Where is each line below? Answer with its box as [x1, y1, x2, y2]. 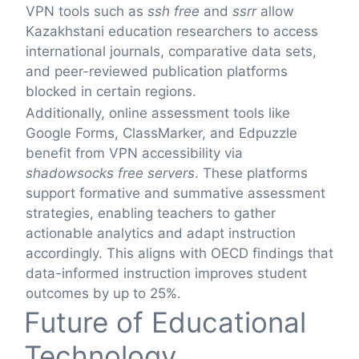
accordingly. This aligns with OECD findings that [26, 245, 333, 262]
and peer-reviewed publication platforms [26, 63, 288, 80]
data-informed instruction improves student [26, 265, 307, 282]
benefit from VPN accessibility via [26, 145, 243, 162]
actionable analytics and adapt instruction [26, 225, 296, 242]
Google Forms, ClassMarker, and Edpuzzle [26, 125, 297, 142]
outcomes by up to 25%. [26, 285, 181, 302]
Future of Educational [24, 305, 306, 340]
